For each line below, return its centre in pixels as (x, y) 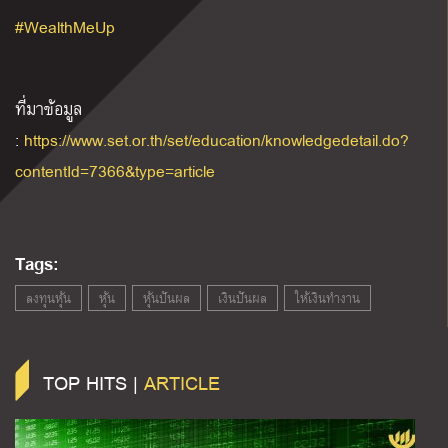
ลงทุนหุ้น (48, 298)
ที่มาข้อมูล (48, 109)
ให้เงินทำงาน (327, 298)
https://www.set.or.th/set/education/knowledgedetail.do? (216, 140)
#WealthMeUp (65, 27)
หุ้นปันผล (166, 298)
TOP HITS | (93, 382)
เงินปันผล (242, 298)
